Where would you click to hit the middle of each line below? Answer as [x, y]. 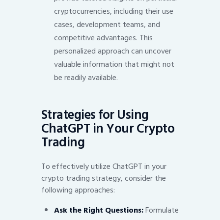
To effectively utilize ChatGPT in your [104, 167]
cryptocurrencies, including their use [113, 12]
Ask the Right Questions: [98, 210]
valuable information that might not [114, 65]
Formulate [161, 210]
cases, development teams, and [107, 25]
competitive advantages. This [103, 38]
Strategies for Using [95, 115]
